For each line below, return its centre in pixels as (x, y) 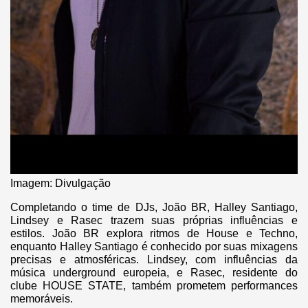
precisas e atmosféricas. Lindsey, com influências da (154, 259)
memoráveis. (42, 298)
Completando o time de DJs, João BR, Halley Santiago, (154, 207)
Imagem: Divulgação (60, 183)
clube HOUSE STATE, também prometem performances (154, 285)
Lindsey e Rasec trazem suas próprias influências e (154, 220)
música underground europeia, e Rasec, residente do (154, 272)
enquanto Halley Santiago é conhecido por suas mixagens (154, 246)
